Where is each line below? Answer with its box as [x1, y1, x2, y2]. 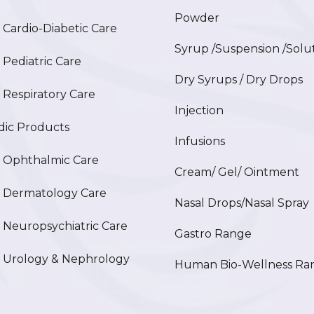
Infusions [175, 135, 225, 148]
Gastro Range [175, 227, 252, 240]
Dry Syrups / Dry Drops [175, 73, 303, 86]
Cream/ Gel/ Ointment [175, 165, 299, 179]
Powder [175, 11, 219, 25]
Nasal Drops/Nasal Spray [175, 196, 309, 210]
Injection [175, 104, 224, 117]
